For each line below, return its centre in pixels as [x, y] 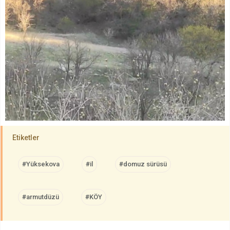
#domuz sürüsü [143, 164]
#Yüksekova [41, 164]
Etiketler [26, 138]
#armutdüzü [41, 197]
